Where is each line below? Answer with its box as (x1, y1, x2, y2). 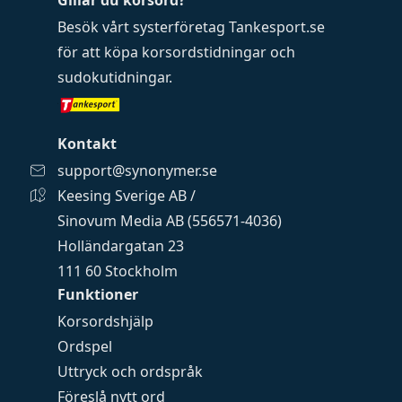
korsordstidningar (142, 42, 267, 62)
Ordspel (57, 336, 112, 356)
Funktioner (57, 284, 138, 304)
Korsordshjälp (57, 311, 153, 331)
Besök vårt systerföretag (57, 17, 229, 37)
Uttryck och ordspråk (57, 362, 203, 381)
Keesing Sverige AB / (57, 186, 196, 205)
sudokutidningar (57, 67, 169, 87)
